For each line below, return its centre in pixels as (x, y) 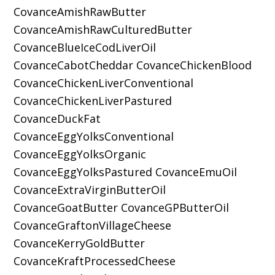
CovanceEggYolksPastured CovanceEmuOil (126, 172)
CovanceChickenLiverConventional (104, 83)
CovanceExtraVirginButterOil (90, 190)
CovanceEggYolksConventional (94, 137)
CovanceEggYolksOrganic (80, 154)
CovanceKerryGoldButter (79, 243)
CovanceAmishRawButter (80, 12)
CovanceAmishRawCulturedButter (103, 30)
